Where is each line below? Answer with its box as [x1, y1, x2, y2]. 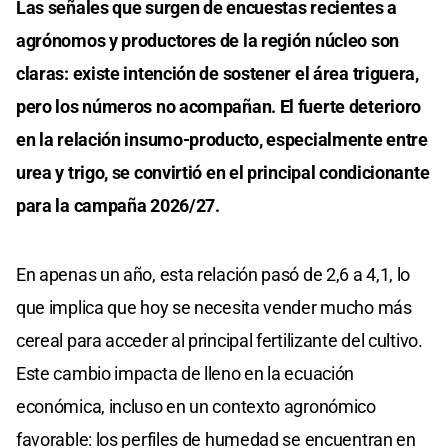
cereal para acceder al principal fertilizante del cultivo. [16, 330, 423, 352]
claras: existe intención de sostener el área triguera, [16, 63, 419, 85]
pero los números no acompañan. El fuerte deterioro [16, 96, 422, 118]
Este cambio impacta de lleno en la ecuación [16, 363, 355, 385]
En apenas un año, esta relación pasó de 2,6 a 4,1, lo [16, 264, 411, 286]
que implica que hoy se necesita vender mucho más [16, 297, 412, 319]
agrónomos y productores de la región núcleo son [16, 30, 399, 52]
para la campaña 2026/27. [16, 195, 220, 217]
